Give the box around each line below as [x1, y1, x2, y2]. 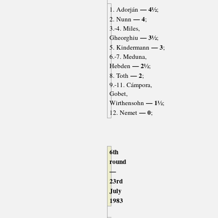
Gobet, [109, 89, 127, 98]
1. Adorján [109, 5, 138, 14]
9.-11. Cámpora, [109, 80, 152, 90]
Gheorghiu [109, 33, 138, 42]
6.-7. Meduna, [109, 52, 146, 61]
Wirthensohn [109, 98, 144, 108]
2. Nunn [109, 15, 131, 24]
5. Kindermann [109, 43, 149, 52]
